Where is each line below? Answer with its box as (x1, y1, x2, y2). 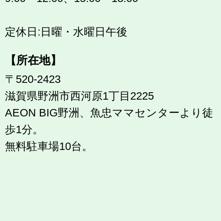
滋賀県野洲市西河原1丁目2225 (5, 89, 154, 102)
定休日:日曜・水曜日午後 (5, 26, 127, 38)
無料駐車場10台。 (5, 140, 93, 152)
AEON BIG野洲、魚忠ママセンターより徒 (5, 106, 213, 119)
